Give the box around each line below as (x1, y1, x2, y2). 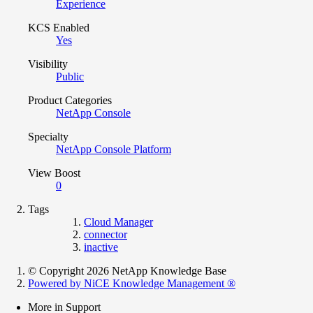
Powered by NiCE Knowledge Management (28, 277, 227, 289)
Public (56, 70, 84, 82)
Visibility (28, 57, 68, 70)
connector (84, 228, 127, 240)
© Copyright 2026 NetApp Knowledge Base (28, 264, 226, 277)
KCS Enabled (28, 21, 89, 34)
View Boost (28, 166, 80, 179)
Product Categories (28, 94, 112, 106)
